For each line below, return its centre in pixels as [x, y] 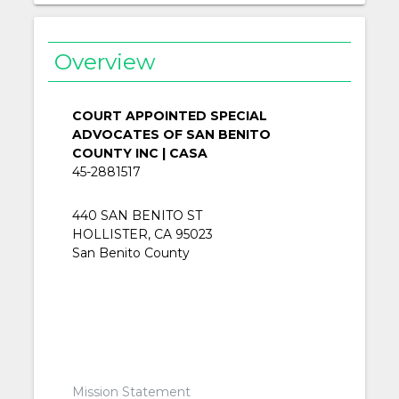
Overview [106, 62]
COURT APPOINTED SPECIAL [169, 116]
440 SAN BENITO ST [137, 216]
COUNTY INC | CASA [139, 154]
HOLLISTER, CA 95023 [142, 235]
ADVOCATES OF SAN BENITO [171, 135]
